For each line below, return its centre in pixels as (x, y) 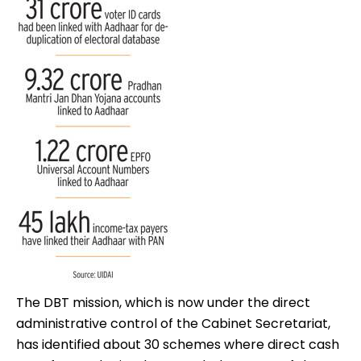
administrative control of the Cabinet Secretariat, (173, 324)
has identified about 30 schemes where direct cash (178, 345)
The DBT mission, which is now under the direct (163, 303)
